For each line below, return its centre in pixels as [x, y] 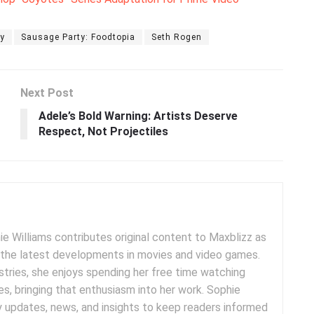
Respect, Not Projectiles [103, 132]
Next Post [47, 93]
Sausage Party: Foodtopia [78, 37]
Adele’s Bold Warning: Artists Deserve [138, 116]
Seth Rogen [177, 37]
